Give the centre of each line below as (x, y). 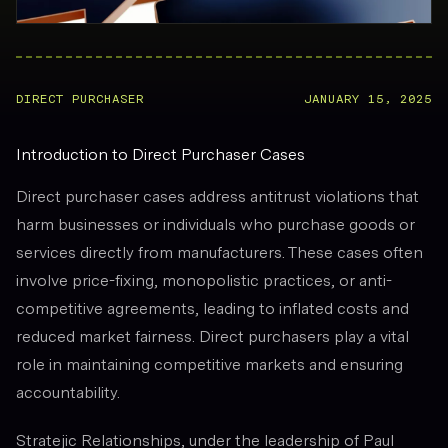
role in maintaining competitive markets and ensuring (209, 365)
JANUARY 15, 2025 (368, 99)
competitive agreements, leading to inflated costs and (212, 309)
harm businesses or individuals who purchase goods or (215, 225)
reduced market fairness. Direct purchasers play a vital (212, 337)
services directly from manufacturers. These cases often (219, 253)
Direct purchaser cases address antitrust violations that (217, 197)
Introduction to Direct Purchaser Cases (160, 155)
